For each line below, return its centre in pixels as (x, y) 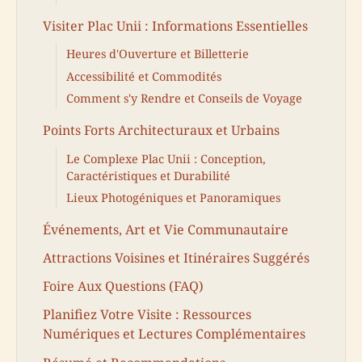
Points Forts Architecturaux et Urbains (161, 130)
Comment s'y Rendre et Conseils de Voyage (184, 99)
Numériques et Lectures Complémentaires (174, 334)
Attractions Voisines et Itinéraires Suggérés (176, 257)
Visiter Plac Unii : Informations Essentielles (175, 25)
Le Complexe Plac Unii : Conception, (166, 158)
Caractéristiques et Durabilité (148, 175)
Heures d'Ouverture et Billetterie (158, 54)
